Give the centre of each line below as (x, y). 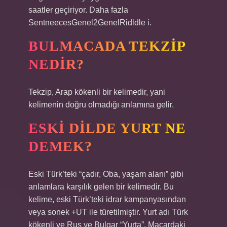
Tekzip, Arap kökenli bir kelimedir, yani (97, 92)
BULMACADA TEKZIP (107, 46)
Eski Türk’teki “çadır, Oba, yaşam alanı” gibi (106, 174)
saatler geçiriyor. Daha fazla (78, 10)
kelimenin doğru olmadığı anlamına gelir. (101, 105)
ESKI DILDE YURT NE (107, 128)
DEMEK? (60, 146)
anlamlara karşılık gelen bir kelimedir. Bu (101, 187)
